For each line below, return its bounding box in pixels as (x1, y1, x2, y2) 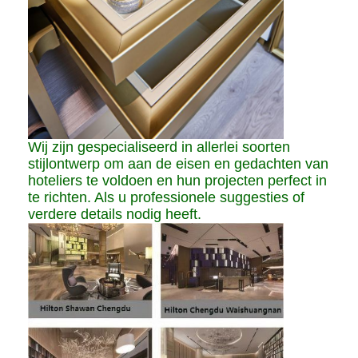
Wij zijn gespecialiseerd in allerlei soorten (28, 139, 291, 156)
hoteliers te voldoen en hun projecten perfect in (28, 173, 328, 189)
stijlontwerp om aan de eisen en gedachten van (28, 156, 329, 173)
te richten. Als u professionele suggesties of (28, 189, 305, 206)
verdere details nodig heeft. (28, 206, 202, 223)
